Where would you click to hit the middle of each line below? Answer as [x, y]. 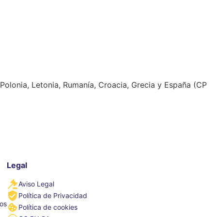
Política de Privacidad [53, 196]
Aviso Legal [36, 184]
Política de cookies [48, 207]
